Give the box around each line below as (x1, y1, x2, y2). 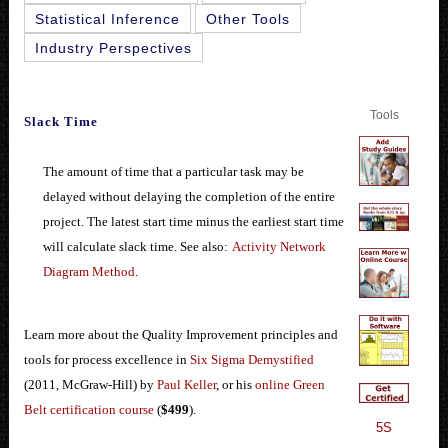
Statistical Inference (34, 11, 180, 28)
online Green (254, 377, 325, 393)
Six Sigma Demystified (189, 352, 314, 368)
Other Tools (205, 11, 290, 28)
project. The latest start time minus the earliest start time (42, 213, 344, 229)
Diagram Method (42, 263, 135, 279)
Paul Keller (156, 377, 216, 393)
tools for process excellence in (23, 352, 190, 368)
